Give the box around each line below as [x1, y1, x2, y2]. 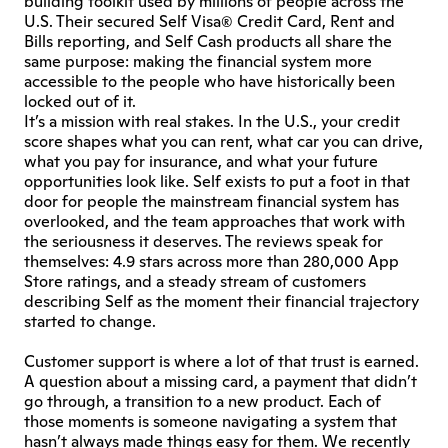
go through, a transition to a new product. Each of [24, 391, 381, 411]
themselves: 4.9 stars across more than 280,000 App [24, 251, 399, 271]
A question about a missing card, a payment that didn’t [24, 371, 417, 391]
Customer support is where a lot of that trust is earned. [24, 351, 419, 371]
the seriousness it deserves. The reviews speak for [24, 231, 383, 251]
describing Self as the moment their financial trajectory [24, 291, 419, 311]
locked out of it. [24, 91, 136, 111]
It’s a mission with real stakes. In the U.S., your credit [24, 111, 400, 131]
